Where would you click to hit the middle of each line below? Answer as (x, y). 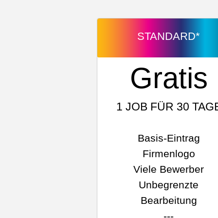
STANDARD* (169, 36)
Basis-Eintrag (169, 138)
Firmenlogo (169, 154)
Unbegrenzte (169, 185)
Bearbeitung (169, 200)
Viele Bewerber (169, 169)
